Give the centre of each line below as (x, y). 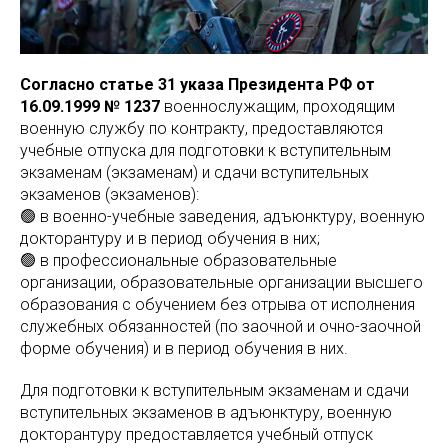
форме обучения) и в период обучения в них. (184, 349)
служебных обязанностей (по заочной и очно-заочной (220, 327)
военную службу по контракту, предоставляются (201, 129)
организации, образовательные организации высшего (221, 283)
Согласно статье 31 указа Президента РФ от (197, 85)
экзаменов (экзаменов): (109, 195)
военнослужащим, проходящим (277, 107)
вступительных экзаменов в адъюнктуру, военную (206, 413)
